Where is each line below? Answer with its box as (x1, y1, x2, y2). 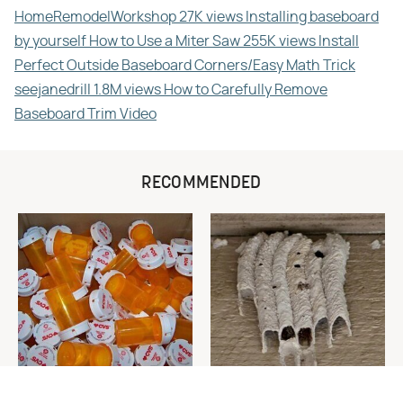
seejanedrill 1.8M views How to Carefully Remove (14, 82, 327, 97)
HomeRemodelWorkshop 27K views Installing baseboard (14, 9, 379, 24)
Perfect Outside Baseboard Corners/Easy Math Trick (14, 58, 355, 73)
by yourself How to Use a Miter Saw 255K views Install (14, 33, 359, 49)
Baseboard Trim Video (14, 106, 157, 121)
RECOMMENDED (141, 174, 262, 193)
